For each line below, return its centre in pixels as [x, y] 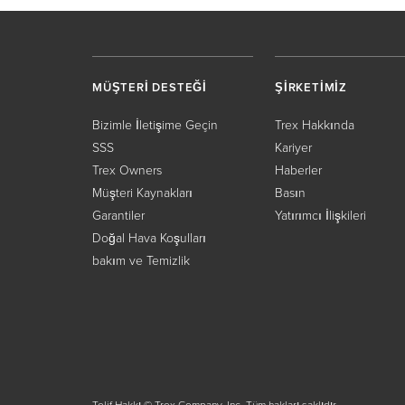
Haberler [298, 170]
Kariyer [293, 148]
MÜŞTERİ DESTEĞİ [150, 87]
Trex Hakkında [315, 125]
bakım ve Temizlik [141, 261]
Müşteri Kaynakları [142, 193]
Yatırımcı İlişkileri [320, 216]
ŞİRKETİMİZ [311, 87]
